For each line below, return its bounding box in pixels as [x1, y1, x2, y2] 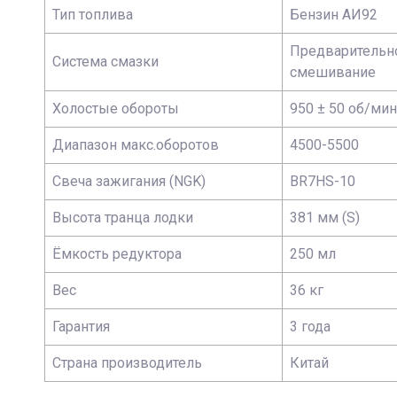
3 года [290, 318, 331, 335]
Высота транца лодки [52, 209, 193, 226]
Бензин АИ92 [290, 6, 378, 23]
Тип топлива [52, 6, 133, 23]
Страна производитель [52, 354, 202, 371]
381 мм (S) [290, 209, 360, 226]
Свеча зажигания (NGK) [52, 173, 206, 190]
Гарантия [52, 318, 110, 335]
